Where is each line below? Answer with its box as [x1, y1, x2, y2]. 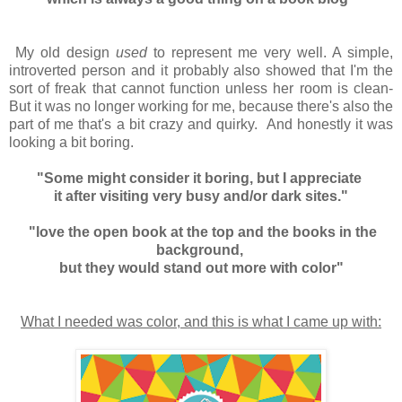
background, [155, 242, 247, 258]
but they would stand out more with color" [58, 260, 344, 276]
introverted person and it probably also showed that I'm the [9, 63, 393, 79]
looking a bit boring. [9, 135, 134, 151]
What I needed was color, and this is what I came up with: [21, 314, 381, 330]
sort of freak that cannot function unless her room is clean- [9, 81, 393, 97]
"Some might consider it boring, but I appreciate [37, 170, 365, 187]
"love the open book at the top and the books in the [25, 224, 377, 240]
